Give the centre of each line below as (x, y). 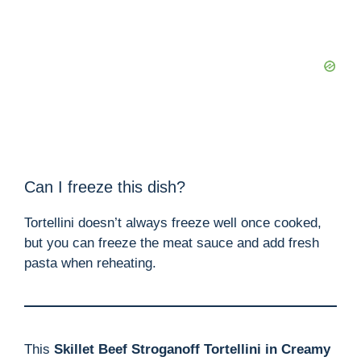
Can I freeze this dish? (105, 187)
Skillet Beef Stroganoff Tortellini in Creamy (192, 350)
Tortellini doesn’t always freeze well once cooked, (173, 223)
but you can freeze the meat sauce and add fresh (172, 243)
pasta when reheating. (90, 263)
